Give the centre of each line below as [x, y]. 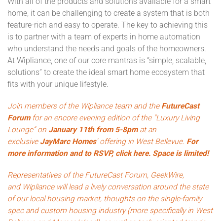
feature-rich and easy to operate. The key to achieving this [108, 25]
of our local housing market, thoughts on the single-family [105, 199]
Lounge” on [28, 129]
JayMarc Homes [68, 141]
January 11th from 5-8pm [93, 129]
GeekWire [166, 175]
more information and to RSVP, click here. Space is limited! [108, 153]
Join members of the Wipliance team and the [84, 106]
